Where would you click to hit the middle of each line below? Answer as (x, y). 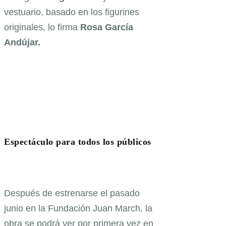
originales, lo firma (42, 27)
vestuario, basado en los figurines (72, 12)
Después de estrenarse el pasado (72, 193)
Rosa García (107, 27)
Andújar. (22, 42)
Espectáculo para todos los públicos (78, 142)
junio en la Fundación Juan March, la (78, 209)
